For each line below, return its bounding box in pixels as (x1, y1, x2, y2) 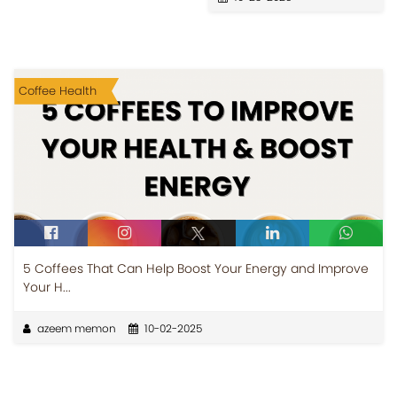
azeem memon (37, 320, 117, 336)
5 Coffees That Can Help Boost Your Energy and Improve (23, 259, 370, 277)
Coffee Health (19, 82, 97, 99)
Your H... (23, 277, 72, 296)
